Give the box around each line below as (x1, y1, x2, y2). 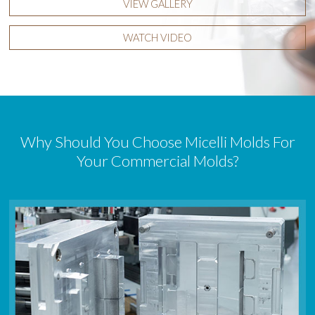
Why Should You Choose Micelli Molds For (20, 132, 295, 151)
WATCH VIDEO (123, 31, 192, 44)
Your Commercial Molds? (77, 151, 238, 170)
